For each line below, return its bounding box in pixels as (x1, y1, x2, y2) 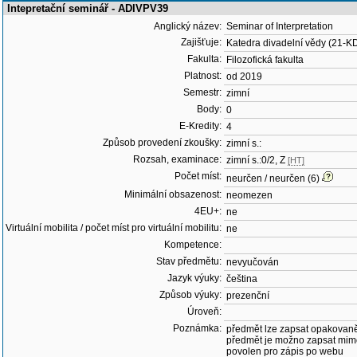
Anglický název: (154, 21, 222, 32)
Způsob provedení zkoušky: (103, 137, 222, 148)
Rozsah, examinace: (133, 154, 222, 165)
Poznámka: (173, 323, 222, 334)
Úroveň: (187, 306, 222, 317)
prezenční (226, 290, 269, 301)
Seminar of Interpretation (226, 21, 333, 32)
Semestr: (183, 87, 222, 98)
